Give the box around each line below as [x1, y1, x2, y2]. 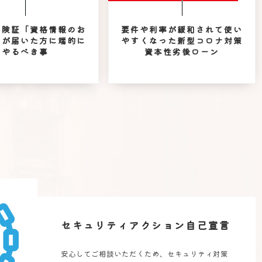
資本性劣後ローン [144, 46, 219, 57]
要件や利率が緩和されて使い [121, 24, 243, 35]
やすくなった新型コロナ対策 [121, 35, 243, 46]
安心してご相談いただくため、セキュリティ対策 [61, 249, 229, 258]
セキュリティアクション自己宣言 [61, 219, 231, 232]
